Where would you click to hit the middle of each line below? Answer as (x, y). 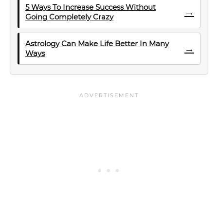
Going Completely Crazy (69, 17)
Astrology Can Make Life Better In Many (97, 44)
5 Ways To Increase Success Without (91, 7)
